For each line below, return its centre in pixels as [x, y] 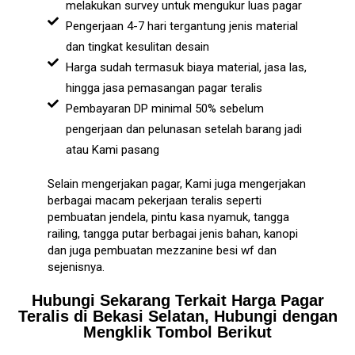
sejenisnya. [76, 267]
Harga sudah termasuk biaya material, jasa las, [186, 67]
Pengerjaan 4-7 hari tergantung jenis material [181, 26]
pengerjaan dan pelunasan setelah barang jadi [183, 129]
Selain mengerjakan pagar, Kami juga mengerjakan [177, 183]
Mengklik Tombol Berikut [177, 332]
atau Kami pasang [112, 149]
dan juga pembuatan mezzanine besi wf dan [162, 250]
